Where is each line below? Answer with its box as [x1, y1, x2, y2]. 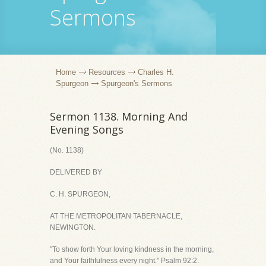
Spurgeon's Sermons [101, 79, 172, 88]
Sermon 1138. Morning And [50, 109, 188, 123]
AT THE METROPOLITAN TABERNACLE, [50, 212, 182, 220]
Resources [88, 68, 125, 77]
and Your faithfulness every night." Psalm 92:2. [50, 256, 199, 265]
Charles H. [138, 68, 174, 77]
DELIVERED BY [50, 168, 102, 176]
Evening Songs [50, 122, 123, 137]
